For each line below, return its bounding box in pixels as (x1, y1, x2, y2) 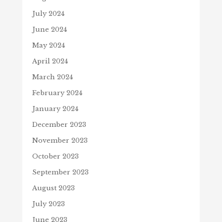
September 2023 (32, 168, 89, 177)
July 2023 (32, 200, 65, 209)
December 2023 (32, 120, 86, 129)
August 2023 (32, 184, 75, 193)
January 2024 (32, 105, 78, 113)
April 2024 (32, 57, 68, 66)
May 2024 (32, 41, 65, 50)
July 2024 (32, 9, 64, 18)
